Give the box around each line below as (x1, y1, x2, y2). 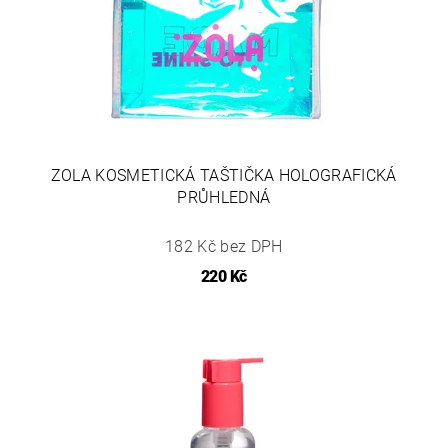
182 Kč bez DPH (165, 236, 283, 256)
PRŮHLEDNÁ (177, 187, 271, 207)
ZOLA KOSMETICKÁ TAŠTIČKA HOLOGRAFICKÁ (50, 165, 397, 185)
